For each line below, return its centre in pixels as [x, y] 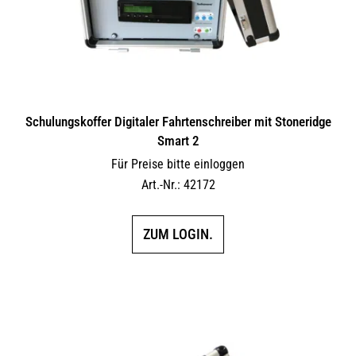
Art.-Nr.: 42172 [178, 185]
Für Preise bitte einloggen [178, 164]
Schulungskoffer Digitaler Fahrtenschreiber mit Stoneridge [178, 122]
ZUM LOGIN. [178, 234]
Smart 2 [178, 141]
